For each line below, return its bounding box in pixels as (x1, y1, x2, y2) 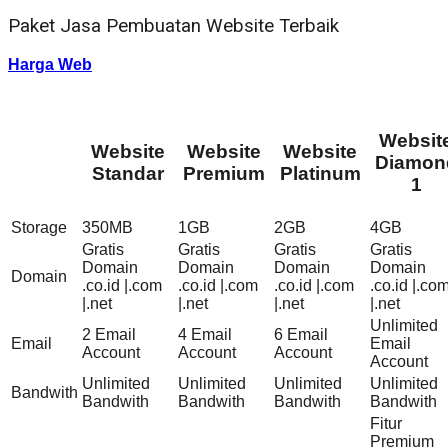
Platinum (279, 162, 361, 184)
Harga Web (8, 55, 92, 73)
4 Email (178, 325, 232, 343)
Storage (11, 218, 67, 236)
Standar (92, 162, 164, 184)
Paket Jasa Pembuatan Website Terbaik (8, 15, 339, 38)
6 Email (274, 325, 328, 343)
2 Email (82, 325, 136, 343)
